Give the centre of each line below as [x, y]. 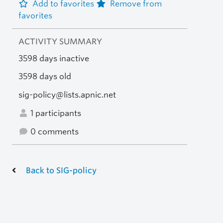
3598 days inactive [54, 58]
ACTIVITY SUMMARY [60, 41]
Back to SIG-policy [61, 170]
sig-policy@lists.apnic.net [67, 95]
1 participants [55, 113]
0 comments [53, 131]
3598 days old [45, 77]
